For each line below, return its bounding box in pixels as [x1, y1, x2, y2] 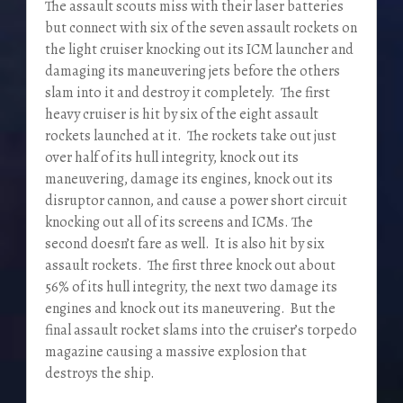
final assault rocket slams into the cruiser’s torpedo [44, 320, 357, 341]
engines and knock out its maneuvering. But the [44, 299, 336, 319]
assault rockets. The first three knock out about [44, 255, 336, 276]
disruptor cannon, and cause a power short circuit [44, 191, 347, 211]
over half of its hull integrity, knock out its [44, 148, 299, 168]
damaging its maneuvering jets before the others [44, 61, 340, 82]
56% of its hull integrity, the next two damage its [44, 277, 337, 298]
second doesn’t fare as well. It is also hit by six [44, 234, 325, 255]
